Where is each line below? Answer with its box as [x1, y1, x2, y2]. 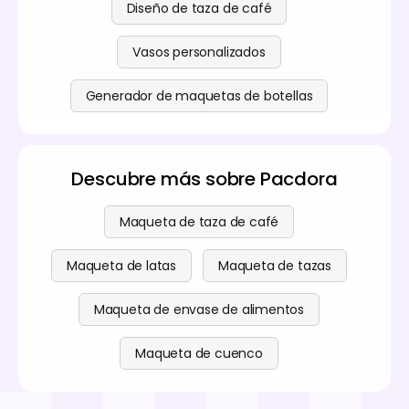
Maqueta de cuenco [135, 343, 263, 362]
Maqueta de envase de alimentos [93, 299, 305, 319]
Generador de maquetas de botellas [85, 86, 313, 105]
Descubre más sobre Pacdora [71, 165, 338, 192]
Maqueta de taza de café [119, 212, 279, 231]
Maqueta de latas [67, 256, 176, 275]
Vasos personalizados [132, 42, 266, 61]
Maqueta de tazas [218, 256, 331, 275]
